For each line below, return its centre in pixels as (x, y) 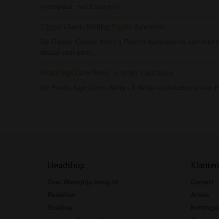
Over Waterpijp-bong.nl (83, 182)
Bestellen (61, 195)
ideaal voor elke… (68, 53)
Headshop (66, 165)
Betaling (60, 208)
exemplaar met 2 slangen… (83, 7)
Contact (202, 182)
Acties (200, 195)
